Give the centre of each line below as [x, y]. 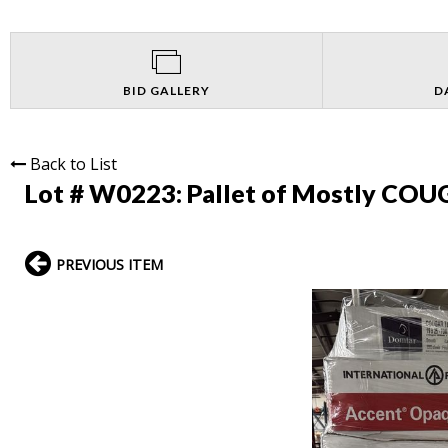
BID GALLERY [166, 90]
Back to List [73, 163]
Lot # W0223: [106, 192]
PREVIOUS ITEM [109, 264]
